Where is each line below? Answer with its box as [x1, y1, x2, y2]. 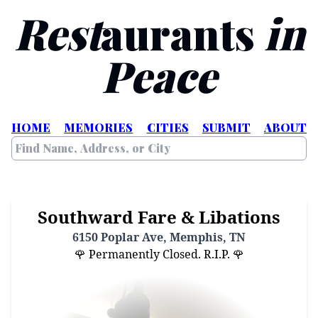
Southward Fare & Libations [38, 205, 280, 229]
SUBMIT [202, 120, 251, 135]
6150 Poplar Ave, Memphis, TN [72, 229, 246, 245]
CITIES [146, 120, 189, 135]
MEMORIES [64, 120, 133, 135]
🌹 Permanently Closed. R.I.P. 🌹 [74, 246, 244, 262]
